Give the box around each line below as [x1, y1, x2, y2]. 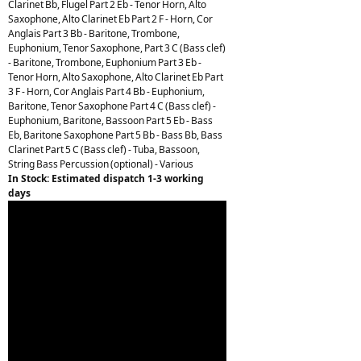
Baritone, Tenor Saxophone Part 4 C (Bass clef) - [8, 98, 216, 113]
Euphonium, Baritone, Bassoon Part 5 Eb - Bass [8, 113, 213, 127]
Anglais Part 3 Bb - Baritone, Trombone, [8, 26, 180, 40]
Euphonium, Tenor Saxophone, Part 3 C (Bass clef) [8, 40, 226, 55]
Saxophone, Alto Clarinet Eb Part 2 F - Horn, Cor [8, 11, 213, 26]
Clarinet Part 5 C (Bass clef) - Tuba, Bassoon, [8, 142, 200, 156]
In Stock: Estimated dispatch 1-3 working [8, 171, 204, 185]
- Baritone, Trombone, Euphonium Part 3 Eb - [8, 55, 201, 69]
